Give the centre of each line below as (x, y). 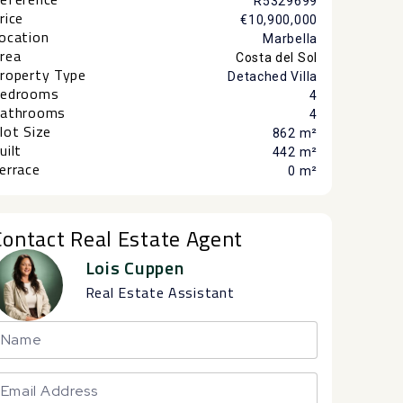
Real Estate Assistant (160, 293)
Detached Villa (273, 77)
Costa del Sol (276, 58)
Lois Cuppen (134, 268)
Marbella (290, 39)
